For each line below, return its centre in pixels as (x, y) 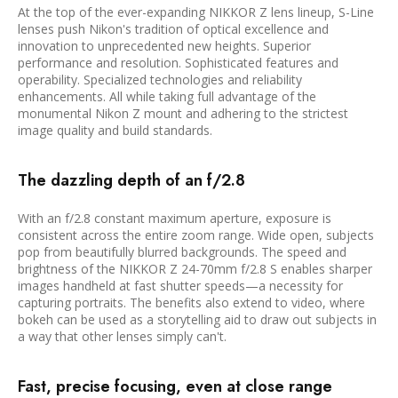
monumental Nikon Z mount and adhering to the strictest (183, 114)
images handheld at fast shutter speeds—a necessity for (180, 286)
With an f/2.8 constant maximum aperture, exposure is (175, 219)
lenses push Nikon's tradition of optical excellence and (173, 29)
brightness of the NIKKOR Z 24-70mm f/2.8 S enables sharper (195, 269)
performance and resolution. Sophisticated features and (178, 63)
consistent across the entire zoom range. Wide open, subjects (196, 235)
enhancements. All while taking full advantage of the (167, 97)
